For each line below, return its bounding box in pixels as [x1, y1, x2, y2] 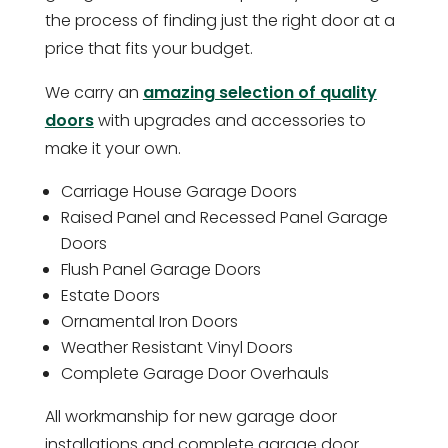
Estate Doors [60, 283, 160, 307]
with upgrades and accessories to [93, 108, 366, 132]
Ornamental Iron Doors [60, 309, 238, 333]
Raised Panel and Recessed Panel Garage [60, 205, 388, 229]
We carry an [44, 80, 143, 104]
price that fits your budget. [44, 36, 253, 60]
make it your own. [44, 136, 181, 160]
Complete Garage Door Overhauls [60, 361, 329, 385]
